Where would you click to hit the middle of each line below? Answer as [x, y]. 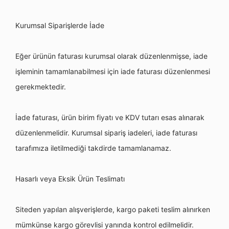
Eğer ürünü [33, 56]
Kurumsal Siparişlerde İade [60, 25]
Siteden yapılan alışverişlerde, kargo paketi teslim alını [105, 209]
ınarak [194, 117]
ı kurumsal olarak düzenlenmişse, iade [144, 56]
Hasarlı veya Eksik [47, 179]
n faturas [66, 56]
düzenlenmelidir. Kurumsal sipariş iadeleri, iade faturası [106, 133]
